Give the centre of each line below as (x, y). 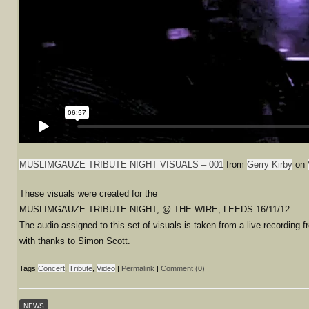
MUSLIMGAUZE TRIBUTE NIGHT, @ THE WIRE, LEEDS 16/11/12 (154, 209)
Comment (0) (183, 268)
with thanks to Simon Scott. (75, 241)
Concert (51, 268)
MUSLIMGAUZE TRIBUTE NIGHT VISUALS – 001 (121, 164)
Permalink (138, 268)
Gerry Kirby (270, 164)
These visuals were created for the (88, 193)
